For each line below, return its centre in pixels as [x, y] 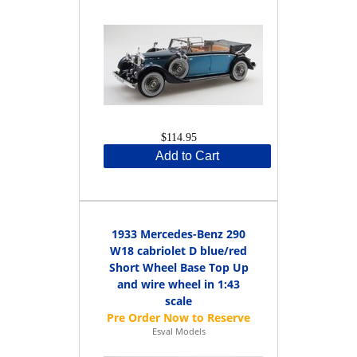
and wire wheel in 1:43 [178, 284]
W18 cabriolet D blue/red [178, 250]
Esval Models [178, 331]
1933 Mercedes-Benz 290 [178, 233]
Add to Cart [187, 155]
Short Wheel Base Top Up [178, 267]
